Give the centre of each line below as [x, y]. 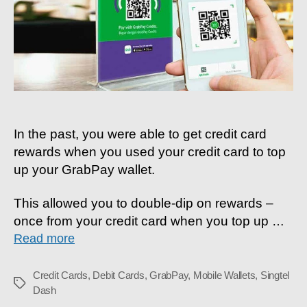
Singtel [275, 275]
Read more [44, 238]
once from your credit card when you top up [143, 221]
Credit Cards [60, 275]
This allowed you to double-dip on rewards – [144, 203]
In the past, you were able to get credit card [140, 134]
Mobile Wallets [224, 275]
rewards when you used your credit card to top [150, 152]
